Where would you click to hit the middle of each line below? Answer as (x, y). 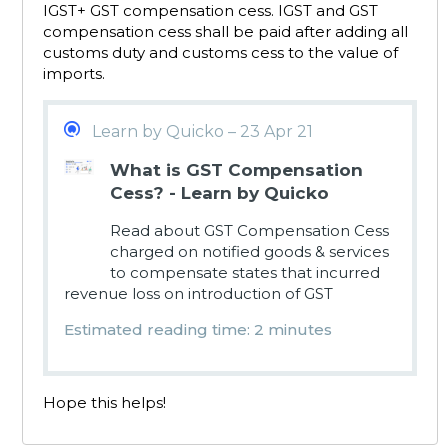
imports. (74, 73)
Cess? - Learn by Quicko (219, 193)
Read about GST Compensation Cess (249, 230)
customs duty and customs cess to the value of (220, 52)
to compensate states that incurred (245, 272)
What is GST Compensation (236, 170)
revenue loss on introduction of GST (198, 293)
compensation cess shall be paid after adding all (225, 31)
